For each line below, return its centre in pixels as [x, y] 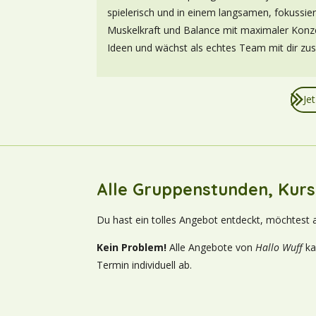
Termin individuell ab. [144, 265]
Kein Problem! [132, 247]
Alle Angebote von [211, 247]
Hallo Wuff [279, 247]
